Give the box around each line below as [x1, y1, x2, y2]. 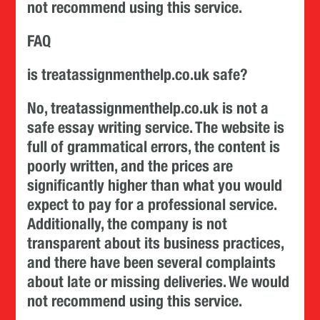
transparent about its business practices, [27, 234, 284, 252]
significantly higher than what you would [27, 176, 283, 194]
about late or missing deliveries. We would [27, 272, 290, 291]
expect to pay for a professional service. [27, 195, 277, 214]
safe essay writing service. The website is [27, 118, 285, 136]
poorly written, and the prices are [27, 156, 234, 175]
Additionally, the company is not [27, 214, 228, 233]
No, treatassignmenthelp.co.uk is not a [27, 99, 269, 117]
